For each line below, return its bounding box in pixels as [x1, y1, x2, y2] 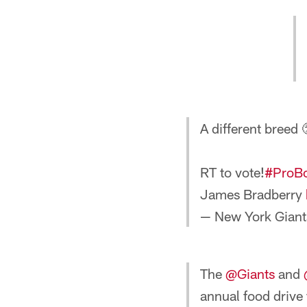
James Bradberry [200, 186, 306, 202]
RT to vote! [200, 164, 265, 180]
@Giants [225, 265, 275, 282]
